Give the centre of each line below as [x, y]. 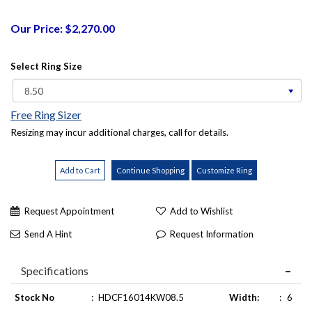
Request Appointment [69, 211]
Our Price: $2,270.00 [63, 28]
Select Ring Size [46, 66]
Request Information [212, 234]
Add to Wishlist [201, 211]
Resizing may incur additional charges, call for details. [119, 132]
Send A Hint [48, 234]
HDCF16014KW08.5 [141, 297]
